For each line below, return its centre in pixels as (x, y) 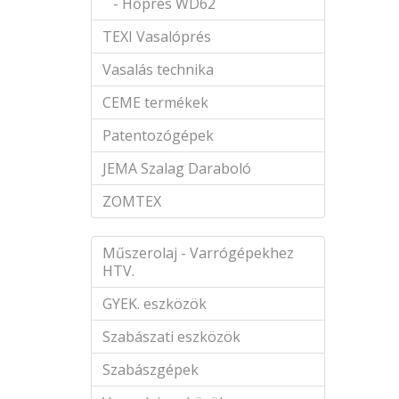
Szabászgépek (151, 370)
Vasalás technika (158, 69)
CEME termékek (155, 102)
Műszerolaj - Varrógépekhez (198, 253)
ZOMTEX (132, 201)
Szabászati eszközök (171, 337)
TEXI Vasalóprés (157, 37)
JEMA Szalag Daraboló (177, 168)
